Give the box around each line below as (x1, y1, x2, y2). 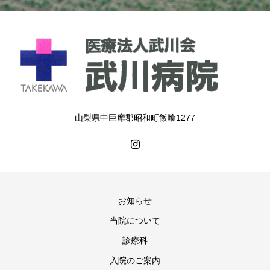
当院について (110, 216, 160, 225)
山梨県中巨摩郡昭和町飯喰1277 (75, 113, 195, 122)
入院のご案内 (110, 256, 160, 265)
